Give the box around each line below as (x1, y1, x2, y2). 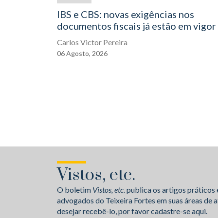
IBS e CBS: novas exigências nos (57, 8, 194, 20)
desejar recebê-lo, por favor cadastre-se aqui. (57, 206, 207, 216)
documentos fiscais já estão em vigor (57, 20, 216, 32)
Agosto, (66, 49, 92, 57)
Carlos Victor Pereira (57, 37, 127, 47)
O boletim (57, 185, 92, 194)
